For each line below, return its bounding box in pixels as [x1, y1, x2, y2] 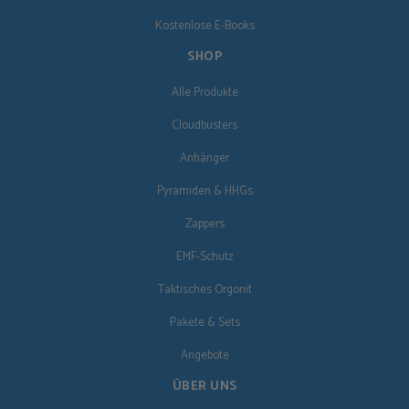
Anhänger [180, 149, 229, 169]
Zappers [184, 215, 225, 235]
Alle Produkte [171, 83, 238, 103]
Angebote [180, 346, 229, 366]
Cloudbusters [172, 116, 237, 136]
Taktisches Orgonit [157, 280, 252, 300]
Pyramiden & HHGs [156, 182, 253, 202]
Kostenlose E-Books [154, 16, 255, 37]
